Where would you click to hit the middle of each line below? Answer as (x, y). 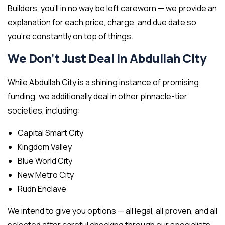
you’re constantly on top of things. (70, 36)
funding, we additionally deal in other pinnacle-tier (97, 97)
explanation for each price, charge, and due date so (102, 22)
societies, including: (44, 111)
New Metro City (46, 175)
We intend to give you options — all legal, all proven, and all (113, 211)
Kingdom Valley (45, 147)
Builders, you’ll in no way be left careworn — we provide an (112, 8)
